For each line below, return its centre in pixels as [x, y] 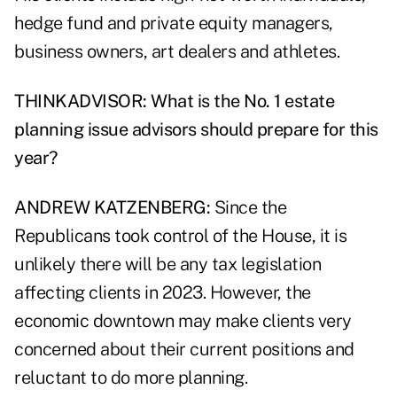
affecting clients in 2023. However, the [163, 293]
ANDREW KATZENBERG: [112, 208]
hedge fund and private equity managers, [174, 23]
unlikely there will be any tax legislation [167, 265]
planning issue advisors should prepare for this [196, 130]
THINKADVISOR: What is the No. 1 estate [174, 101]
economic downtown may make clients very [183, 321]
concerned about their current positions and [184, 350]
